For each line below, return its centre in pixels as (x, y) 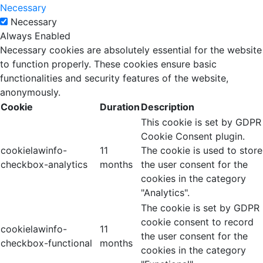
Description (168, 107)
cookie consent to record (197, 222)
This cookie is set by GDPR (201, 122)
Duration (120, 107)
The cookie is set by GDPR (200, 208)
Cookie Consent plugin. (193, 136)
